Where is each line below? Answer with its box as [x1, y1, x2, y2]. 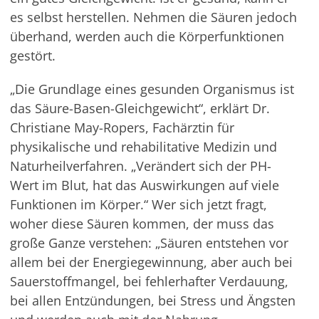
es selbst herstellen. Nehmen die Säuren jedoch [9, 9, 297, 26]
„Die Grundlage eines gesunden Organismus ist [9, 80, 294, 98]
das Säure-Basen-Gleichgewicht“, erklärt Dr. [9, 100, 270, 117]
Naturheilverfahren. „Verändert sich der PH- [9, 157, 271, 174]
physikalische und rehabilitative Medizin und [9, 138, 277, 155]
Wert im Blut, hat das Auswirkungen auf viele [9, 177, 279, 194]
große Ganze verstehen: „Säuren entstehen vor [9, 234, 288, 251]
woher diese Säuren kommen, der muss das [9, 215, 274, 232]
